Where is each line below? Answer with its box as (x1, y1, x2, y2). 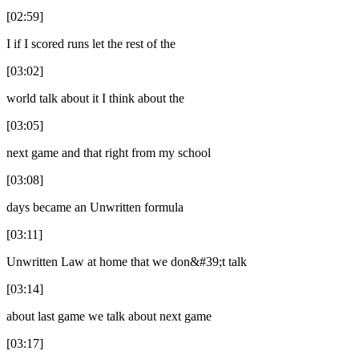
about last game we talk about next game (6, 309, 212, 323)
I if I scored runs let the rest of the (6, 36, 175, 50)
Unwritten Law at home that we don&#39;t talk (6, 254, 247, 268)
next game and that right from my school (6, 145, 211, 159)
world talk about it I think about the (6, 91, 184, 105)
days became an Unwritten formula (6, 200, 184, 214)
